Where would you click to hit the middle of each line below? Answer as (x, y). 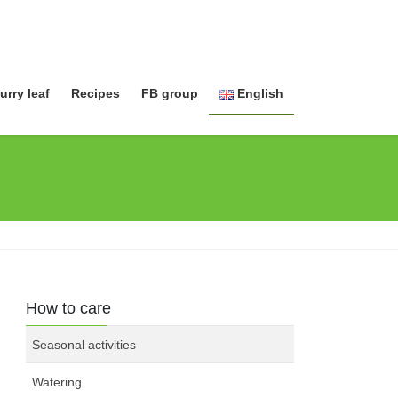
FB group (169, 93)
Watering (57, 382)
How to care (69, 309)
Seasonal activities (84, 345)
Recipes (95, 93)
